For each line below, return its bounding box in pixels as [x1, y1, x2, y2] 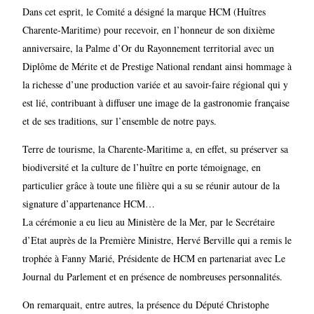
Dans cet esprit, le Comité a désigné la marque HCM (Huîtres [22, 5, 266, 19]
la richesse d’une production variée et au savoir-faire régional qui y [22, 78, 288, 92]
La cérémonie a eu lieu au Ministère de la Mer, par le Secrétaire [22, 215, 275, 229]
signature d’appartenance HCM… [22, 197, 155, 211]
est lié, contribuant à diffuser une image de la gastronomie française [22, 96, 289, 110]
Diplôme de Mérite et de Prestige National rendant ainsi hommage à [22, 60, 292, 74]
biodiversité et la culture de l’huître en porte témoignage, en [22, 161, 261, 175]
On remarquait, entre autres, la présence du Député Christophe [22, 298, 269, 312]
